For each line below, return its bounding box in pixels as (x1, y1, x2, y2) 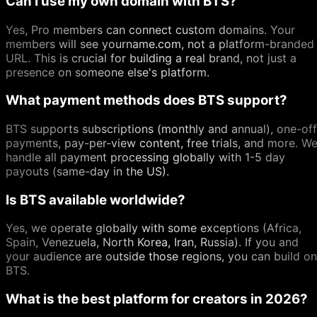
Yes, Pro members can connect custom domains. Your (6, 22, 295, 37)
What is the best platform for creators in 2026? (6, 291, 308, 308)
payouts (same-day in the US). (6, 164, 169, 179)
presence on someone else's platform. (6, 64, 209, 79)
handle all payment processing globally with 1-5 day (6, 150, 285, 165)
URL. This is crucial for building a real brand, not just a (6, 50, 296, 65)
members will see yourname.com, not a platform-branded (6, 36, 314, 51)
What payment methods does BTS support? (6, 92, 287, 109)
